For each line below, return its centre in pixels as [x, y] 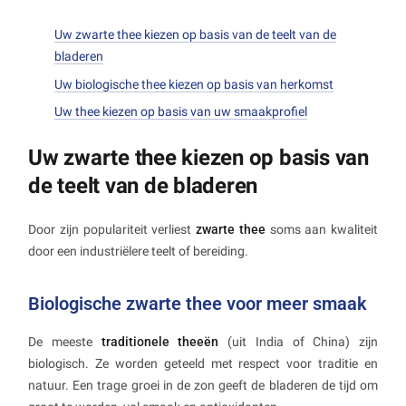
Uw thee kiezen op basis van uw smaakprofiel [181, 111]
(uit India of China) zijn [298, 341]
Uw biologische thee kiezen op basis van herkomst [194, 84]
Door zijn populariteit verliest [112, 229]
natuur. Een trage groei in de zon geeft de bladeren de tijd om [203, 385]
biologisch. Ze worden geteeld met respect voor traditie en [203, 363]
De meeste [65, 341]
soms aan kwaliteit [321, 229]
